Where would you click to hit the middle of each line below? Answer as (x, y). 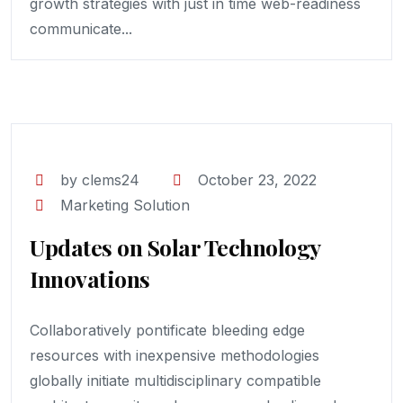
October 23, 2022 (257, 180)
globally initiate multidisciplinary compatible (175, 381)
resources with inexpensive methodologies (175, 355)
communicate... (81, 29)
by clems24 (100, 180)
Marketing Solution (125, 205)
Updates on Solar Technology (175, 247)
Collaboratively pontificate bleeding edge (167, 330)
